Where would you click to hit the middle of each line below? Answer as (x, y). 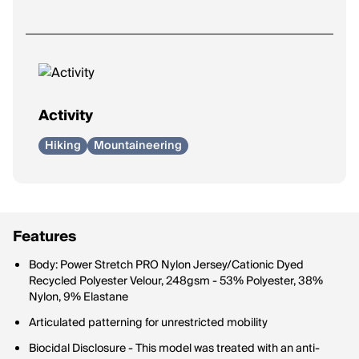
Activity (66, 116)
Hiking (63, 146)
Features (44, 237)
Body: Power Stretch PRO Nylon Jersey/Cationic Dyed (166, 265)
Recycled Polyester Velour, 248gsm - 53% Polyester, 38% (176, 281)
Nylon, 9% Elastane (79, 297)
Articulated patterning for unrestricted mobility (148, 323)
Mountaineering (138, 146)
